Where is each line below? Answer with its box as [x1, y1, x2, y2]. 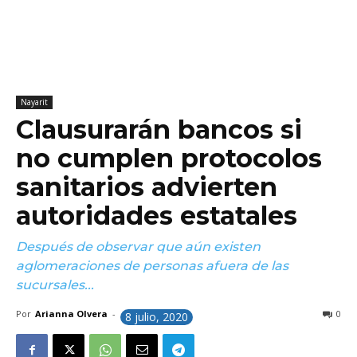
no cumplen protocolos [16, 143, 322, 174]
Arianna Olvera [35, 308, 108, 320]
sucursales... [16, 277, 97, 292]
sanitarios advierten [16, 171, 277, 202]
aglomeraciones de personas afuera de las [16, 258, 288, 273]
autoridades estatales [16, 200, 297, 231]
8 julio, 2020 [125, 309, 188, 324]
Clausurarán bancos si [16, 114, 302, 145]
